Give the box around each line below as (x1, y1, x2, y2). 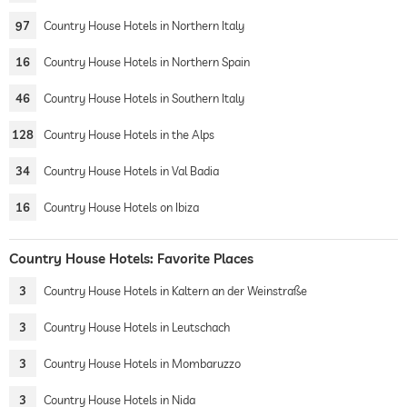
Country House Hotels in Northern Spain (44, 54, 250, 69)
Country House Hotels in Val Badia (44, 163, 219, 178)
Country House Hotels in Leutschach (44, 319, 230, 334)
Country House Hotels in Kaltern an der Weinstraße (44, 283, 307, 298)
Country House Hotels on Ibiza (44, 199, 199, 214)
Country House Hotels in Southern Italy (44, 90, 244, 105)
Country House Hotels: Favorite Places (9, 249, 253, 267)
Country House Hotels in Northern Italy (44, 17, 244, 33)
